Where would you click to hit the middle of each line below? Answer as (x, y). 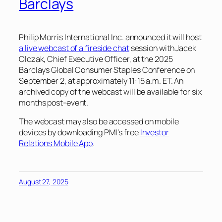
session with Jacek (163, 48)
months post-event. (54, 102)
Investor (154, 132)
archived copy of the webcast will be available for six (110, 91)
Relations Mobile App (56, 143)
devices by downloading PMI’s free (80, 132)
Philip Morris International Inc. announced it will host (110, 37)
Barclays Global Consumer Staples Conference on (107, 70)
